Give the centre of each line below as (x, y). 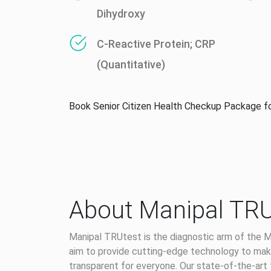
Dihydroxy (121, 14)
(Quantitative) (131, 64)
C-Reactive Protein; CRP (156, 44)
